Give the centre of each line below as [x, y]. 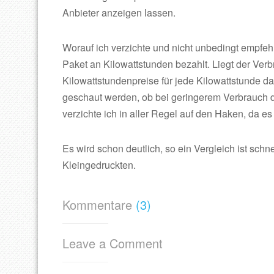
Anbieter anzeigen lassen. [119, 13]
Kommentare [99, 205]
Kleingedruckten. [99, 165]
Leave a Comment [113, 243]
